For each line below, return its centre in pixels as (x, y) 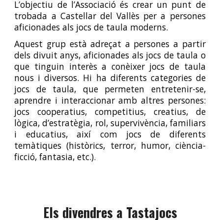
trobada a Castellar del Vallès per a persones (110, 16)
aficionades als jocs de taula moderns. (91, 27)
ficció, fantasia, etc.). (55, 156)
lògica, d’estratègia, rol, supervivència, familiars (110, 123)
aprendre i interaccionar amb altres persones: (110, 100)
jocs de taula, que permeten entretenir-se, (110, 89)
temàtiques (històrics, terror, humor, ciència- (110, 145)
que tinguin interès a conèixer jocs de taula (110, 66)
